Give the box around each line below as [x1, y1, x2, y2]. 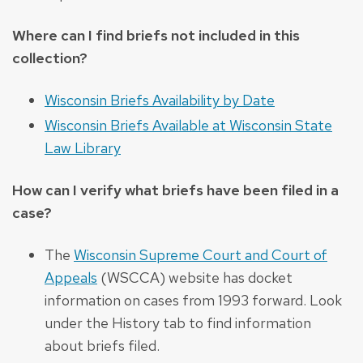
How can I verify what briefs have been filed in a [12, 181, 339, 200]
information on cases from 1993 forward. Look [45, 291, 342, 310]
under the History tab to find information [45, 314, 311, 333]
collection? [12, 49, 88, 68]
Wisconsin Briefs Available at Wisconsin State [45, 116, 332, 135]
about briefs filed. [45, 336, 160, 356]
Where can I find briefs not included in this [12, 26, 300, 45]
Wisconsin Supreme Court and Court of [74, 246, 327, 265]
